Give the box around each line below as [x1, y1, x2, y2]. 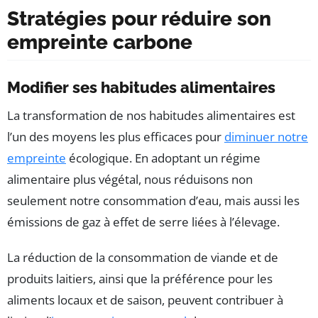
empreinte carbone [7, 31, 192, 55]
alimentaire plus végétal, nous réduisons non [7, 171, 253, 188]
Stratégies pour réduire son [7, 7, 271, 31]
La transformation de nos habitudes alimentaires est [7, 107, 295, 124]
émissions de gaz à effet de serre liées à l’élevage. [7, 214, 280, 231]
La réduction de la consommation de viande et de [7, 249, 278, 266]
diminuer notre [224, 128, 308, 146]
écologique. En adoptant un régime [66, 150, 261, 167]
